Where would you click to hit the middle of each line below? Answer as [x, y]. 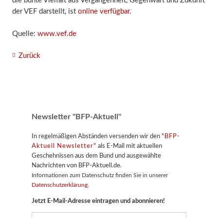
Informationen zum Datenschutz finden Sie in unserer [100, 175]
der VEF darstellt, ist [45, 12]
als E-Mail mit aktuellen [129, 146]
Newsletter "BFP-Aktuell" [76, 117]
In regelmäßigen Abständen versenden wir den [96, 136]
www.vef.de [57, 34]
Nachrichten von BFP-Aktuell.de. [76, 166]
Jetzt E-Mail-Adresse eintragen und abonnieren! [98, 201]
